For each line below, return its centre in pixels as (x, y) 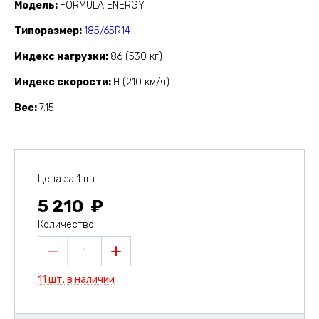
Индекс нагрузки (60, 57)
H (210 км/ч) (141, 83)
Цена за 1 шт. (68, 179)
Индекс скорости (61, 83)
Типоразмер (47, 31)
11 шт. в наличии (76, 280)
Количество (66, 225)
